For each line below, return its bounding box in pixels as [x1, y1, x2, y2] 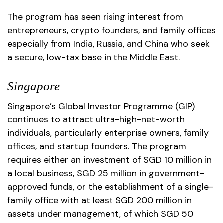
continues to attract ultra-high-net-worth [7, 113, 185, 125]
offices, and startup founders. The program [7, 140, 186, 152]
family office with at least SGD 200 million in [7, 194, 192, 206]
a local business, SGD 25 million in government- [7, 167, 204, 179]
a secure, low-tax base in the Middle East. [7, 51, 180, 63]
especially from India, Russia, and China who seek [7, 37, 210, 50]
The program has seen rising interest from [7, 10, 183, 23]
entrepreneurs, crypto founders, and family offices [7, 24, 216, 36]
